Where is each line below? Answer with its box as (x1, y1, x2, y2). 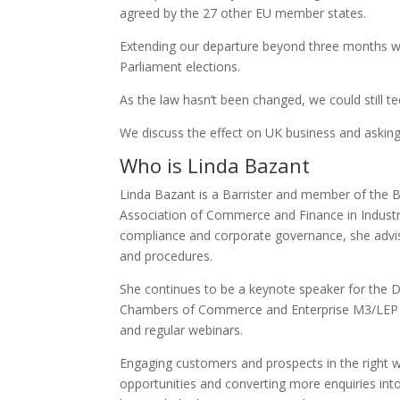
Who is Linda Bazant (120, 151, 311, 179)
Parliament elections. (120, 57, 241, 75)
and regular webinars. (120, 321, 244, 338)
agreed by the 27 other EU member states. (120, 4, 367, 21)
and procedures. (120, 246, 213, 264)
